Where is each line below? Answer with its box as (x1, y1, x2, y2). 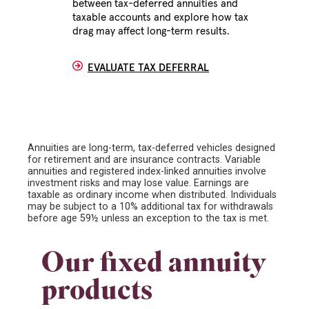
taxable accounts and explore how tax (72, 12, 248, 23)
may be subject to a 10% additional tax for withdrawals (28, 200, 273, 212)
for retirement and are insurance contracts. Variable (28, 153, 261, 166)
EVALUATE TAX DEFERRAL (88, 62, 209, 73)
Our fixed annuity (41, 251, 266, 279)
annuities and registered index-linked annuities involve (28, 165, 266, 177)
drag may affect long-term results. (72, 26, 230, 37)
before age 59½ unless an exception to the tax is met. (28, 212, 272, 224)
